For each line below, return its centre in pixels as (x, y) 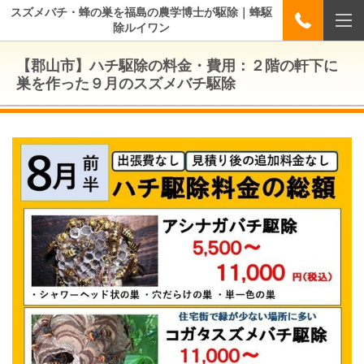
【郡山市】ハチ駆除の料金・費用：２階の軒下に (177, 66)
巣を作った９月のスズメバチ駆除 (126, 84)
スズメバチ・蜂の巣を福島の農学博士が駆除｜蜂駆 (141, 12)
